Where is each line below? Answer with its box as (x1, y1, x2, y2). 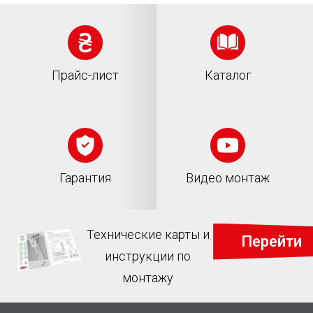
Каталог (204, 67, 252, 82)
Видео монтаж (186, 170, 270, 185)
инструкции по (105, 248, 191, 263)
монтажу (122, 270, 174, 285)
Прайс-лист (52, 67, 119, 82)
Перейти (241, 232, 303, 250)
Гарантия (59, 170, 111, 185)
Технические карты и (86, 226, 210, 242)
